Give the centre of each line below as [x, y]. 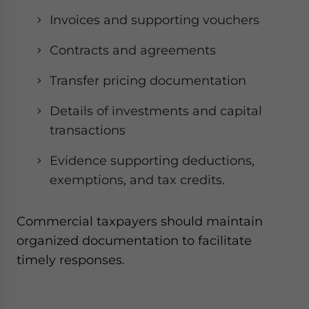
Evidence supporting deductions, [152, 160]
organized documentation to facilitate [134, 240]
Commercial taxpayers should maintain [140, 221]
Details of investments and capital [156, 111]
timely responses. [71, 260]
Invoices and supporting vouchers [154, 20]
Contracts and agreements [133, 50]
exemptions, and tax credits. [137, 180]
